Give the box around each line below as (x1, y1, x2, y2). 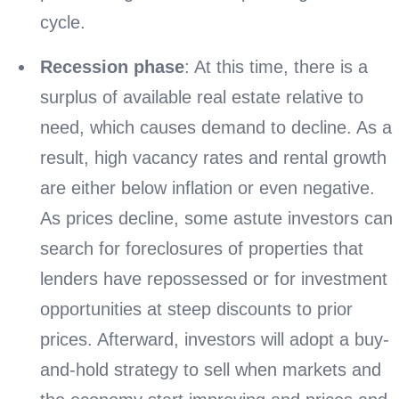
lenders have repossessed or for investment (40, 268, 387, 289)
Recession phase (40, 56, 184, 77)
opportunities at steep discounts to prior (40, 298, 353, 319)
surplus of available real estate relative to (40, 86, 363, 107)
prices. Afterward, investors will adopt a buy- (40, 329, 389, 349)
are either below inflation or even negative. (40, 177, 375, 198)
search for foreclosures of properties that (40, 238, 363, 258)
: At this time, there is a (184, 56, 368, 77)
